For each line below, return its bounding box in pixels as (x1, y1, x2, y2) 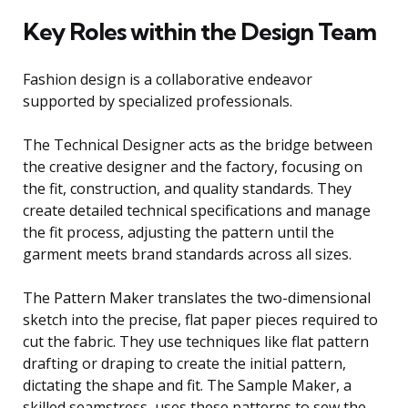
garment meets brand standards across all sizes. (23, 244, 352, 265)
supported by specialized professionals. (23, 91, 292, 112)
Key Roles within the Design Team (23, 16, 376, 47)
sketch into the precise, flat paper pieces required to (23, 310, 378, 331)
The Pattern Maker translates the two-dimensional (23, 288, 371, 309)
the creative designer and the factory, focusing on (23, 157, 362, 178)
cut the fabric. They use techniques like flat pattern (23, 331, 369, 352)
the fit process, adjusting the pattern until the (23, 222, 334, 243)
